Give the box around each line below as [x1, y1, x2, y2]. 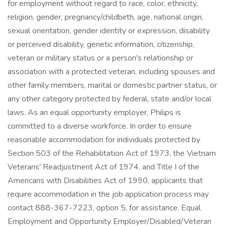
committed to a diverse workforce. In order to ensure [8, 121, 192, 132]
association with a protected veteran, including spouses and [8, 66, 215, 77]
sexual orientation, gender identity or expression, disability [8, 25, 210, 36]
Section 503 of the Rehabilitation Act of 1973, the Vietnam [8, 148, 216, 159]
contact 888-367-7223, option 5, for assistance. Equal [8, 202, 201, 213]
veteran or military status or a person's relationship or [8, 52, 193, 64]
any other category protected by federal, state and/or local [8, 93, 211, 104]
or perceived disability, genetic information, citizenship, [8, 39, 194, 50]
